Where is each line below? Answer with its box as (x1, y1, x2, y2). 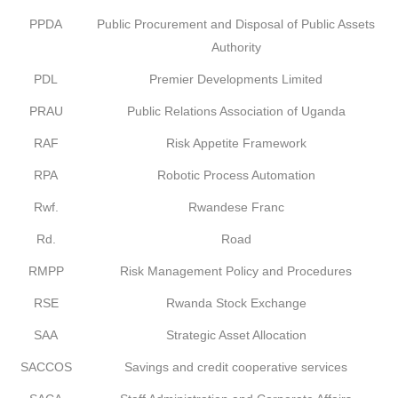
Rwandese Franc (187, 200, 284, 214)
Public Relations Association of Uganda (126, 104, 346, 118)
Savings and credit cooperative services (124, 360, 347, 374)
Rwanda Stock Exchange (165, 296, 306, 310)
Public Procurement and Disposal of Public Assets (97, 17, 375, 31)
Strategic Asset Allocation (165, 328, 306, 342)
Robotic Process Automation (156, 168, 315, 182)
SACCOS (20, 360, 72, 374)
